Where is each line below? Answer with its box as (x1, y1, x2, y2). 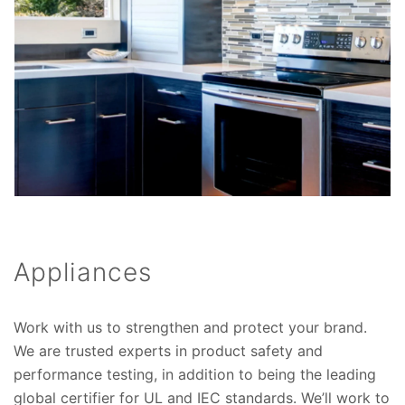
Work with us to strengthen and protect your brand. (14, 317, 367, 336)
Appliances (14, 256, 152, 287)
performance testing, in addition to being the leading (14, 364, 376, 383)
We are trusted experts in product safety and (14, 341, 323, 360)
